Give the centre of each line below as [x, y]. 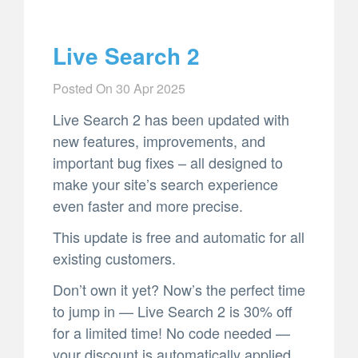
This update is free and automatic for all [179, 236]
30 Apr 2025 [151, 88]
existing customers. [114, 258]
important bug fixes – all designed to [168, 162]
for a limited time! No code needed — [171, 332]
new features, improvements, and [159, 140]
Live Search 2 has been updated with [171, 119]
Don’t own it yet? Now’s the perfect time [179, 289]
